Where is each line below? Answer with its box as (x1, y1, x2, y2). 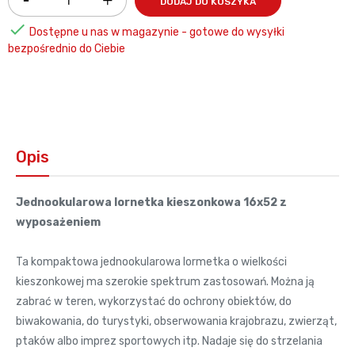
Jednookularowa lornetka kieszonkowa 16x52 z (16, 195, 287, 209)
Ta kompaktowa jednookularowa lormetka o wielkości (16, 254, 287, 269)
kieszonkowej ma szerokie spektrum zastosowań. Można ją (16, 274, 315, 288)
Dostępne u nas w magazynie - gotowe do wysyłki (27, 25, 284, 39)
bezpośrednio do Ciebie (8, 41, 125, 55)
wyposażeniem (16, 215, 101, 229)
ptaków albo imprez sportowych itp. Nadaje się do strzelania (16, 334, 323, 348)
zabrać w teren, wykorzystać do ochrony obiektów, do (16, 294, 292, 308)
